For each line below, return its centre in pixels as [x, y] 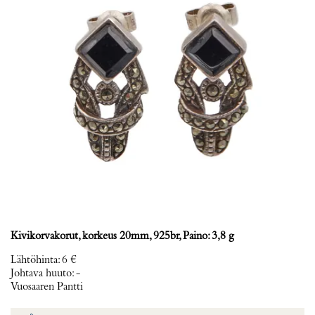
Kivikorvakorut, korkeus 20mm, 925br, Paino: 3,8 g [122, 236]
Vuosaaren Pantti [47, 287]
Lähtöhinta [34, 260]
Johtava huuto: [43, 274]
